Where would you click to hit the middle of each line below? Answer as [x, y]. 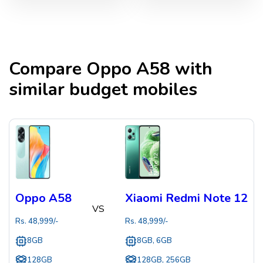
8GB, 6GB [154, 241]
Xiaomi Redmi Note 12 [186, 198]
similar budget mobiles [103, 90]
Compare [48, 69]
